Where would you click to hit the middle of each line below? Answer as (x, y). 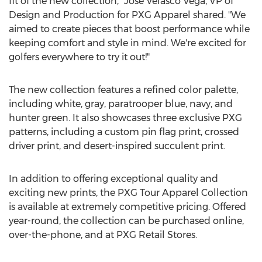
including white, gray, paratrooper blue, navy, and (121, 104)
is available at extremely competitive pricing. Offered (127, 207)
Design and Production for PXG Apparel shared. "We (127, 15)
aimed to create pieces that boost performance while (129, 29)
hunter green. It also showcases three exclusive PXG (125, 118)
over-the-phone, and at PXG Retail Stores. (103, 235)
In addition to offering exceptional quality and (113, 179)
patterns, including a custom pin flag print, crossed (124, 132)
